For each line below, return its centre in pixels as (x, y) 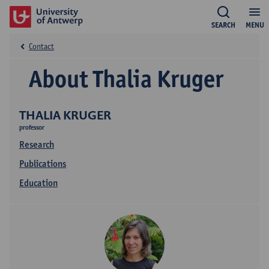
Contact (41, 46)
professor (32, 127)
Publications (43, 164)
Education (38, 183)
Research (37, 144)
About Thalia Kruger (126, 79)
